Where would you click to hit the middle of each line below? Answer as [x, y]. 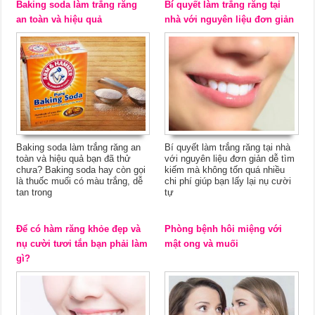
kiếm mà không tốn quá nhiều [225, 170]
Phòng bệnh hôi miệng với [224, 229]
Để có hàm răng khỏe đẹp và [79, 229]
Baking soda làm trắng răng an [79, 148]
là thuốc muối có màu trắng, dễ [80, 181]
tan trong [34, 193]
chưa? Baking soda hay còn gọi [81, 170]
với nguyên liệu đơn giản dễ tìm [230, 159]
